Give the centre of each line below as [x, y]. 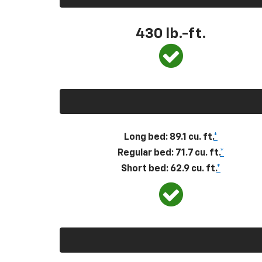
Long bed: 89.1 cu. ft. [169, 137]
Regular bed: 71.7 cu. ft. [169, 153]
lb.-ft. [186, 34]
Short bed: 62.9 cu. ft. [169, 169]
